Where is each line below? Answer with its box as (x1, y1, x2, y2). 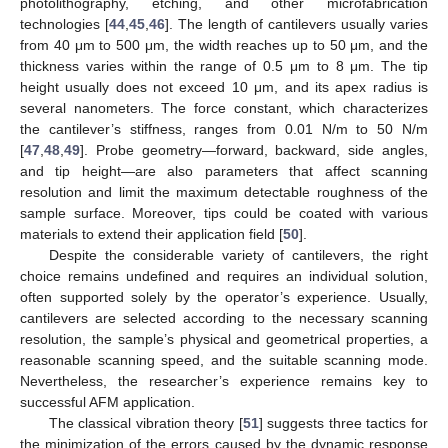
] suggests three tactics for (258, 415, 428, 432)
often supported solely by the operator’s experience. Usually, (20, 289, 428, 306)
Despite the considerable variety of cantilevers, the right (48, 247, 428, 264)
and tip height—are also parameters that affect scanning (20, 163, 428, 180)
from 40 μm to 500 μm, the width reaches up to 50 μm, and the (20, 37, 428, 54)
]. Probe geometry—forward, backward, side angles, (80, 142, 428, 159)
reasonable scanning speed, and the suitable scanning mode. (20, 352, 428, 369)
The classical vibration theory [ (48, 415, 243, 432)
